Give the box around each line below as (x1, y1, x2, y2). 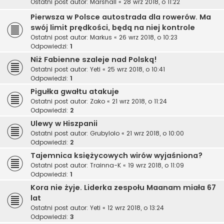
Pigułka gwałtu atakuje (30, 86, 119, 97)
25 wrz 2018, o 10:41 (107, 65, 165, 74)
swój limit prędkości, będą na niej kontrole (30, 22, 195, 33)
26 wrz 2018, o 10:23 (119, 33, 177, 42)
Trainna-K (90, 161, 121, 170)
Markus (90, 33, 112, 42)
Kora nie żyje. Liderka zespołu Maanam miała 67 (30, 182, 216, 193)
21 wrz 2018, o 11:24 (112, 97, 167, 106)
